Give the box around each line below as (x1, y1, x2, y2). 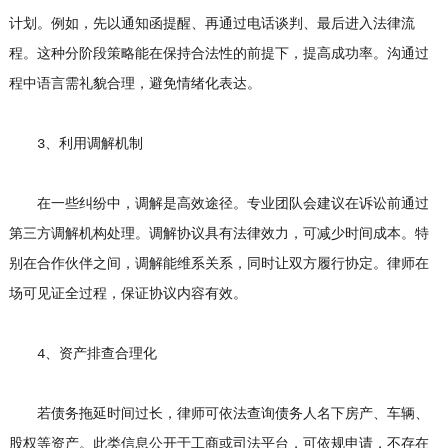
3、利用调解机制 (8, 136, 143, 153)
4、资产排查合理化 (8, 346, 157, 363)
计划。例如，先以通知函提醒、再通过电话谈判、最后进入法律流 (8, 16, 415, 33)
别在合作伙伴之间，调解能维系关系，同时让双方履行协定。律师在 (8, 256, 429, 273)
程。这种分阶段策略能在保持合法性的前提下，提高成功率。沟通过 (8, 46, 429, 63)
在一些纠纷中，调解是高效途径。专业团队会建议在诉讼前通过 (8, 196, 429, 213)
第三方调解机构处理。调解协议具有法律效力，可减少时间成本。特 (8, 226, 429, 243)
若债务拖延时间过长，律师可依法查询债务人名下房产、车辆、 (8, 406, 429, 423)
